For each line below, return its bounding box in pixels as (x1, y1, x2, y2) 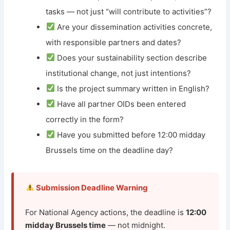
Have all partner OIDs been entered (54, 99, 186, 109)
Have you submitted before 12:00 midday (54, 129, 205, 140)
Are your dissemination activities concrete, (54, 22, 212, 32)
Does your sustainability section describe (54, 52, 207, 63)
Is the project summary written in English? (54, 83, 209, 93)
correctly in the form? (46, 114, 124, 124)
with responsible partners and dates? (46, 37, 182, 47)
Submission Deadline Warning (34, 182, 148, 193)
